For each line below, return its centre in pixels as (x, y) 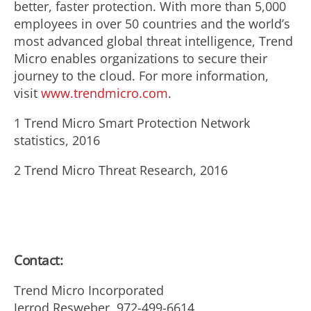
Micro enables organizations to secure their (141, 58)
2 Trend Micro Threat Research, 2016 (121, 170)
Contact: (38, 260)
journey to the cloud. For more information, (141, 76)
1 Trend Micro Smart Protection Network (132, 123)
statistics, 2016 (57, 140)
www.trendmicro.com (104, 93)
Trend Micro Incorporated (89, 290)
